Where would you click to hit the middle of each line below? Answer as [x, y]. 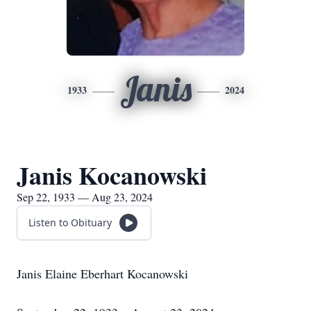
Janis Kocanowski [112, 175]
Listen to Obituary [70, 222]
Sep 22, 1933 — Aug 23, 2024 [85, 197]
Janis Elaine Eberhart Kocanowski [102, 274]
